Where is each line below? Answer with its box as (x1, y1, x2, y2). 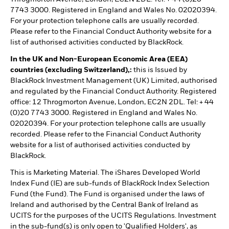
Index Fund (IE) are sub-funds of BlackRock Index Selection (10, 180, 210, 188)
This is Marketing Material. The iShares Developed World (10, 169, 200, 177)
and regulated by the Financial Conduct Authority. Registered (10, 88, 217, 96)
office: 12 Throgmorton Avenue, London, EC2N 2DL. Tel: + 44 (10, 99, 214, 106)
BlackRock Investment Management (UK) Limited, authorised (10, 77, 217, 85)
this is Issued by (132, 66, 187, 74)
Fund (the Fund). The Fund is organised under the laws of (10, 191, 204, 198)
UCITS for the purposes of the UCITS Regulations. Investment (10, 212, 216, 220)
